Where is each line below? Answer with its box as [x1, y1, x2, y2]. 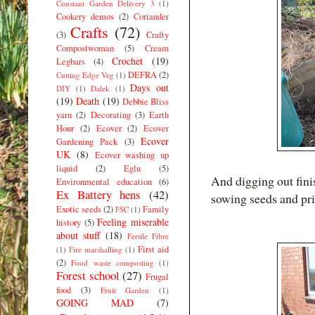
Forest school [56, 266, 120, 283]
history [56, 216, 81, 229]
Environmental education [56, 175, 152, 188]
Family [143, 202, 169, 215]
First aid [138, 243, 169, 255]
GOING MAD [56, 295, 134, 309]
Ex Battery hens [56, 186, 141, 202]
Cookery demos [56, 10, 114, 22]
